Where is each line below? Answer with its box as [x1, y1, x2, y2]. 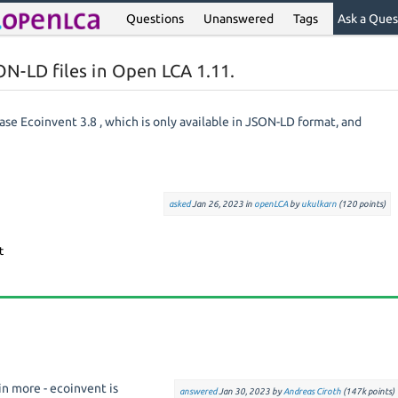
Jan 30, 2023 [218, 386, 270, 396]
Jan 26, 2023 [191, 199, 243, 209]
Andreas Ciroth [283, 386, 341, 396]
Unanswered [203, 12, 275, 26]
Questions [126, 12, 185, 26]
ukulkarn [300, 199, 337, 209]
